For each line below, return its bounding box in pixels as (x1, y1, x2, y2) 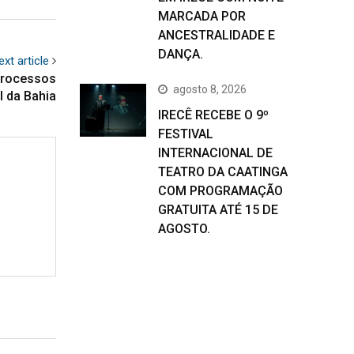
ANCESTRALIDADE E (158, 28, 275, 43)
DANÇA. (158, 47, 203, 62)
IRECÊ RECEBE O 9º (158, 107, 269, 122)
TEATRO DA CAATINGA (158, 164, 288, 179)
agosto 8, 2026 (173, 83, 247, 96)
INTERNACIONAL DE (158, 145, 273, 160)
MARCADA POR (158, 9, 246, 24)
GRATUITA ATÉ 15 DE (158, 202, 278, 217)
